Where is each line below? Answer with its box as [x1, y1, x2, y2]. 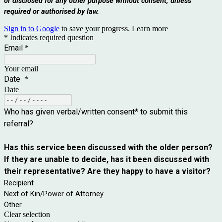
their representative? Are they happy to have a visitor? [4, 166, 211, 176]
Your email [4, 64, 38, 73]
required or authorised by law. [4, 7, 99, 16]
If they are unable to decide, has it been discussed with [4, 154, 209, 164]
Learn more [132, 24, 168, 33]
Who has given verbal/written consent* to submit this [4, 107, 188, 116]
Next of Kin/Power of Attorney [4, 189, 104, 198]
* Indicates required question [4, 33, 94, 42]
